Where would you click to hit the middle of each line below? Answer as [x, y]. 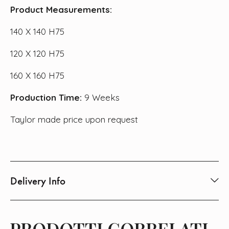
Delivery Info [38, 181]
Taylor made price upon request [74, 120]
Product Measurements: [61, 10]
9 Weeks [101, 98]
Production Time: [46, 98]
